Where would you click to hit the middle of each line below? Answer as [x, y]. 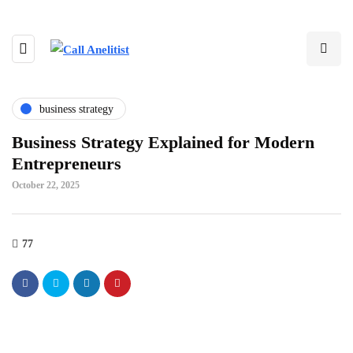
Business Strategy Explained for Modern [163, 142]
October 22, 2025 [46, 185]
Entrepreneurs [67, 163]
